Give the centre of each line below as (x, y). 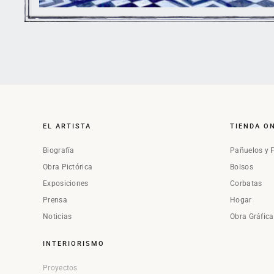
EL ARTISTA (67, 127)
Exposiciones (66, 184)
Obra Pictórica (68, 167)
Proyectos (60, 268)
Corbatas (246, 184)
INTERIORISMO (74, 244)
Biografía (59, 151)
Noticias (57, 217)
